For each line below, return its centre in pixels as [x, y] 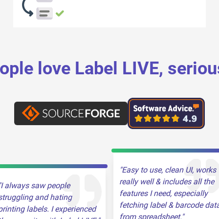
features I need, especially [164, 193]
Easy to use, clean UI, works [169, 170]
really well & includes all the [167, 182]
